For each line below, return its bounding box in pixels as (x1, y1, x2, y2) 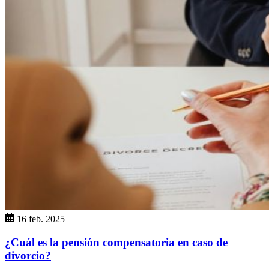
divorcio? (5, 249, 51, 262)
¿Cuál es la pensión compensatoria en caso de (5, 236, 228, 249)
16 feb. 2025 (17, 214, 65, 225)
